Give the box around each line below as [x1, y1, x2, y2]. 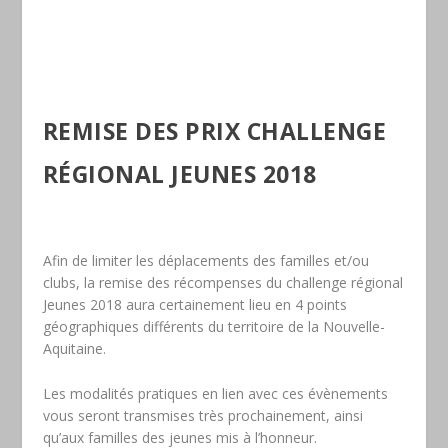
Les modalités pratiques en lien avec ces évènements [42, 383, 388, 403]
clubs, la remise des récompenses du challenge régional [42, 273, 403, 293]
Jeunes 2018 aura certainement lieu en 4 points [42, 295, 347, 315]
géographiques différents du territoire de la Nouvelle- [42, 317, 385, 337]
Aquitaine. [42, 339, 106, 359]
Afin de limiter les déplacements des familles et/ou [42, 251, 369, 271]
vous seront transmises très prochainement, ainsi [42, 405, 363, 425]
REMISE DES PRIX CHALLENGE [42, 115, 387, 147]
